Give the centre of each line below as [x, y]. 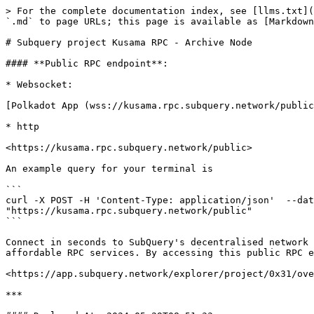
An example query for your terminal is [109, 169]
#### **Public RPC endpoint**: [87, 63]
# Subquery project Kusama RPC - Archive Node [129, 42]
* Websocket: [39, 84]
